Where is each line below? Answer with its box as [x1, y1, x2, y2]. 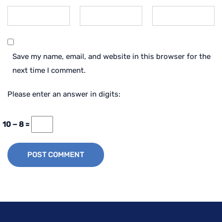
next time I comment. [12, 65, 86, 75]
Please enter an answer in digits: [7, 89, 120, 99]
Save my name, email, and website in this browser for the [12, 52, 211, 61]
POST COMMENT [27, 150, 84, 159]
